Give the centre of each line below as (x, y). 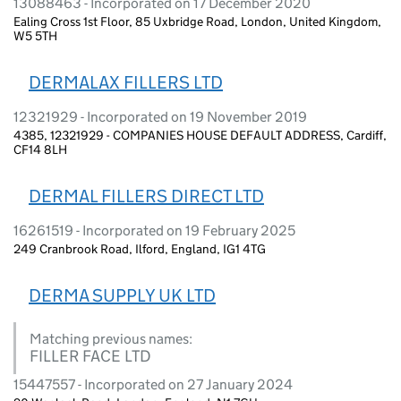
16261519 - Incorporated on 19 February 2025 (154, 230)
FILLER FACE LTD (90, 356)
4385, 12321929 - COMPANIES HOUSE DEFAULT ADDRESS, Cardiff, (200, 135)
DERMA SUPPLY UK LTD (122, 295)
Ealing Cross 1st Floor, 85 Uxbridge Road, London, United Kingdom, (197, 21)
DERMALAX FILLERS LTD (126, 82)
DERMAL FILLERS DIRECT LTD (146, 196)
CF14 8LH (40, 149)
